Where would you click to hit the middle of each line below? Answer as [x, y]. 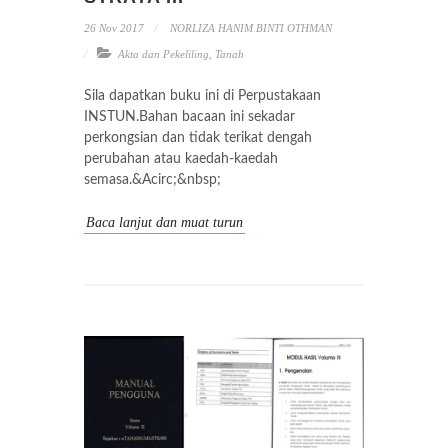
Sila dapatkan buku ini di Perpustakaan [202, 95]
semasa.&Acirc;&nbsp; [152, 179]
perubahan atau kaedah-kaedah [181, 158]
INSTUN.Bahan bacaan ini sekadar [189, 116]
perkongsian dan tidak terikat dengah [198, 137]
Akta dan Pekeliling [163, 53]
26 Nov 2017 [114, 27]
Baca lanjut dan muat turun [164, 222]
